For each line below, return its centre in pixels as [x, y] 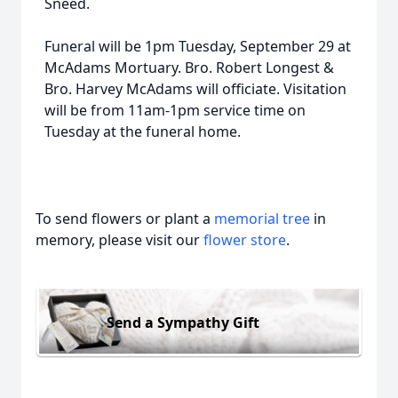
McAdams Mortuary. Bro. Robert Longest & [189, 68]
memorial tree [262, 219]
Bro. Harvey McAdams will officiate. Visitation [195, 89]
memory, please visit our [119, 240]
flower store [245, 240]
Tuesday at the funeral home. [143, 131]
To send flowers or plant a [125, 219]
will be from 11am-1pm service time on [175, 110]
